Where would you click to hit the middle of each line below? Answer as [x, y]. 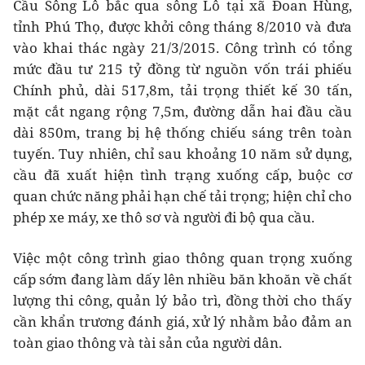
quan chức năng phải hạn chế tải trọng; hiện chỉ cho [182, 196]
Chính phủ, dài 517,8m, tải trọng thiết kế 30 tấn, [182, 90]
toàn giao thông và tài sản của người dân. [147, 343]
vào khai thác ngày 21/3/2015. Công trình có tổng [182, 48]
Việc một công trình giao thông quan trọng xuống [182, 258]
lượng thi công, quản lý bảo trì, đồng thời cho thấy [182, 301]
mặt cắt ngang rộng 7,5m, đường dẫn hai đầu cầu [182, 112]
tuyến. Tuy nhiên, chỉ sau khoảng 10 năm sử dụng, [182, 154]
